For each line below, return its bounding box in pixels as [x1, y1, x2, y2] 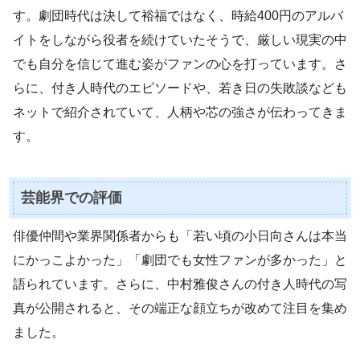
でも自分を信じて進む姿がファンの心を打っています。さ [13, 57, 347, 72]
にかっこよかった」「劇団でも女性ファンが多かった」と [13, 253, 347, 268]
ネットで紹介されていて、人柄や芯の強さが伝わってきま [13, 105, 347, 120]
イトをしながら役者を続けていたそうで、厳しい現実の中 [13, 33, 347, 47]
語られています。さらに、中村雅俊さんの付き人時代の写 [13, 277, 347, 292]
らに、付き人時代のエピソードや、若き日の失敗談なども [13, 81, 347, 96]
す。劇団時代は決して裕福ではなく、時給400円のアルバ [13, 9, 343, 23]
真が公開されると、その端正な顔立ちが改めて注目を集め [13, 301, 347, 316]
